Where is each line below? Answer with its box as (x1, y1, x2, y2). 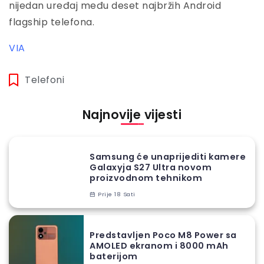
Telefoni (25, 73, 64, 87)
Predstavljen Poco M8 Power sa (90, 229, 237, 242)
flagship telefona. (9, 15, 94, 29)
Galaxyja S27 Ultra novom (90, 161, 212, 174)
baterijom (90, 250, 138, 263)
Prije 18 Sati (95, 190, 136, 199)
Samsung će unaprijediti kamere (90, 151, 246, 163)
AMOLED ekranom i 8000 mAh (90, 240, 229, 252)
